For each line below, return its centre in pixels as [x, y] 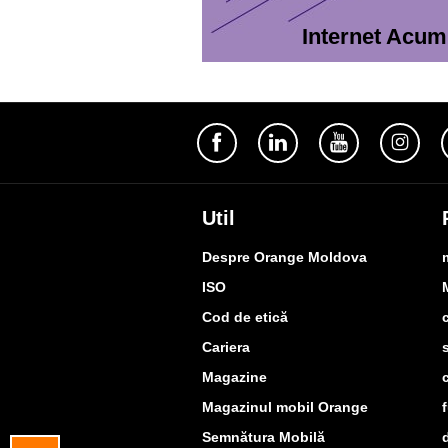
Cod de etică [245, 316]
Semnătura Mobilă [263, 436]
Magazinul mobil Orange [285, 406]
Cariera [226, 346]
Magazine [234, 376]
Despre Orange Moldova [284, 256]
